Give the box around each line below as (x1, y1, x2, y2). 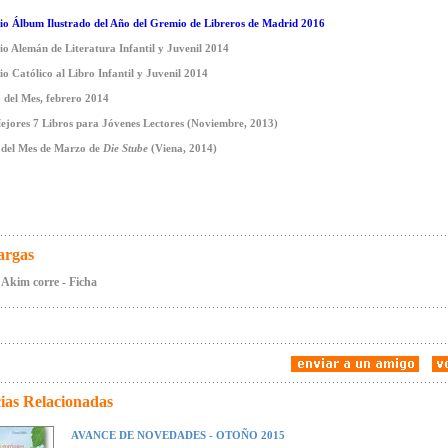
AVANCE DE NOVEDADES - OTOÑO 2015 (70, 429, 285, 441)
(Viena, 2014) (147, 142, 217, 154)
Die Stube (102, 142, 148, 154)
